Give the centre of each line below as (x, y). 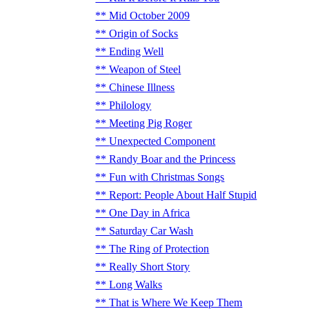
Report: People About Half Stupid (183, 195)
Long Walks (136, 285)
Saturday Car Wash (151, 231)
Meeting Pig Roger (151, 123)
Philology (130, 105)
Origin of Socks (144, 33)
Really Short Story (150, 267)
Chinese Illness (142, 87)
